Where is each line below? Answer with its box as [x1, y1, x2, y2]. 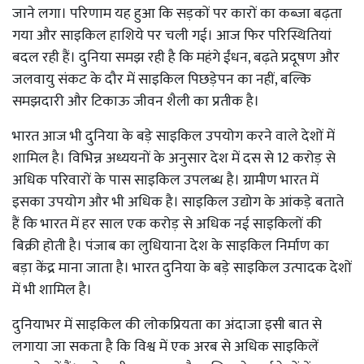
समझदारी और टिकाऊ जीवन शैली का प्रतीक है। [12, 89, 259, 114]
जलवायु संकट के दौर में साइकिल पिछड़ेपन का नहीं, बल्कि [12, 67, 311, 92]
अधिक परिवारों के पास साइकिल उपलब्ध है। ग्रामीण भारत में [12, 167, 318, 193]
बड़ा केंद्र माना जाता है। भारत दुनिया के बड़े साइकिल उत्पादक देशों [12, 255, 352, 280]
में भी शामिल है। [12, 277, 92, 302]
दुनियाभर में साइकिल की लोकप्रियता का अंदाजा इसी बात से [12, 312, 322, 337]
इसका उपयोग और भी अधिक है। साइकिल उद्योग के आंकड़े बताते [12, 189, 344, 214]
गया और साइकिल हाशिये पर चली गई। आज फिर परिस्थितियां [12, 23, 331, 48]
